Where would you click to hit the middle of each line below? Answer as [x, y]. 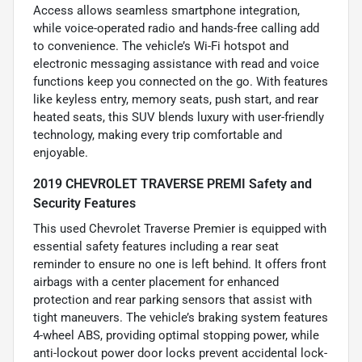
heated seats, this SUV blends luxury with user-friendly [179, 118]
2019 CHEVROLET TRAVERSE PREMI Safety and [173, 184]
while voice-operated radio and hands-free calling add [176, 29]
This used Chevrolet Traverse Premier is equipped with [180, 229]
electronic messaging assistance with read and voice [176, 64]
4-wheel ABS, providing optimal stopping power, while [176, 336]
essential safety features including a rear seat [156, 247]
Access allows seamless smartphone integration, [166, 11]
